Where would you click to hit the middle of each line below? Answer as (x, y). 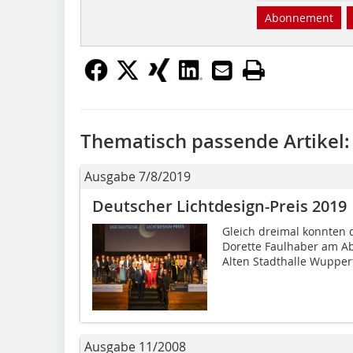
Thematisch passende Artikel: (215, 141)
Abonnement (299, 17)
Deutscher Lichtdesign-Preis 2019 (219, 206)
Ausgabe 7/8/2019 (137, 176)
